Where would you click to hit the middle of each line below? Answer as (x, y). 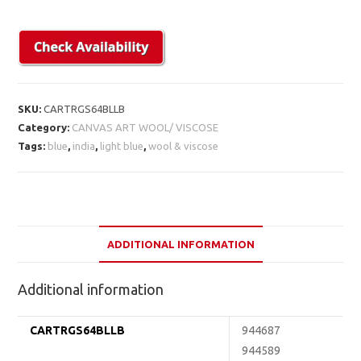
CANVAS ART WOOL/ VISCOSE (145, 127)
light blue (122, 145)
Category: (45, 127)
